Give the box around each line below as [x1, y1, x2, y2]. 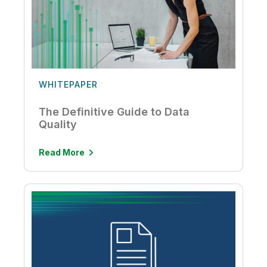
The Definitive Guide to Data [39, 156, 190, 169]
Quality [39, 169, 77, 182]
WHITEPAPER [39, 130, 98, 141]
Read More [39, 198, 85, 209]
